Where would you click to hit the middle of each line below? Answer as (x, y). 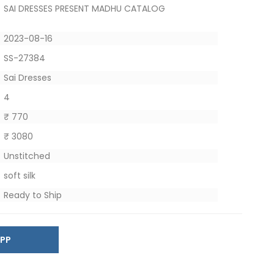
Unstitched (27, 156)
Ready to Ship (32, 195)
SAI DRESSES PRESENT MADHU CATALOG (84, 9)
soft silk (19, 176)
